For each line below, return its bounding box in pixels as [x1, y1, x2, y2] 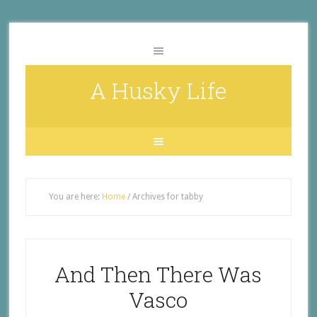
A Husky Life [89, 75, 227, 105]
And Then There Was [54, 260, 263, 288]
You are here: [48, 192, 102, 202]
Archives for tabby [129, 192, 203, 202]
